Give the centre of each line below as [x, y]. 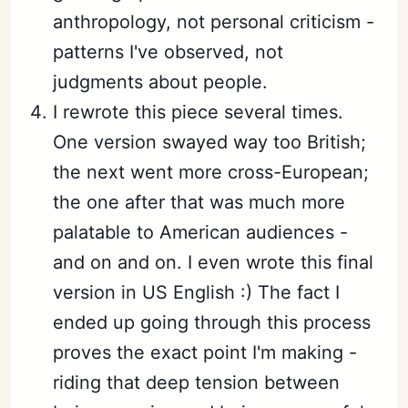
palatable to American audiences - [201, 232]
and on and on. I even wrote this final [214, 262]
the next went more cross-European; [211, 172]
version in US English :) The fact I [197, 292]
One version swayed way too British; [210, 142]
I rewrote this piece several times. [199, 112]
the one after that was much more [199, 202]
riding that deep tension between [197, 382]
